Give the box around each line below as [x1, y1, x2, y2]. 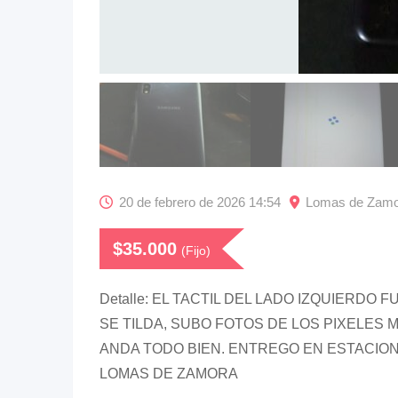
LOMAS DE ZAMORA [99, 366, 238, 381]
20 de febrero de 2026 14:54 [119, 194, 281, 210]
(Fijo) [181, 243, 211, 258]
